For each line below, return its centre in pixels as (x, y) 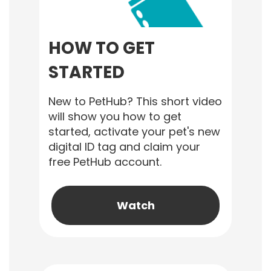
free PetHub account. (105, 162)
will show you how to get (115, 116)
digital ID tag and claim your (124, 147)
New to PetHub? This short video (135, 101)
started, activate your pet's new (134, 132)
